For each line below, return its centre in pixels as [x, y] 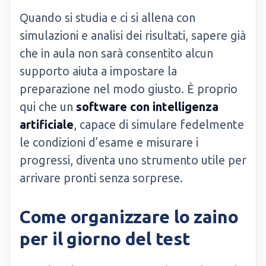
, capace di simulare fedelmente [159, 124]
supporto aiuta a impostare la [98, 71]
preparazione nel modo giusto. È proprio [129, 89]
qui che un [48, 107]
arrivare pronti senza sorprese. [101, 178]
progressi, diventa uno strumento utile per [133, 160]
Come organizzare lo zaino [129, 217]
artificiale [47, 124]
